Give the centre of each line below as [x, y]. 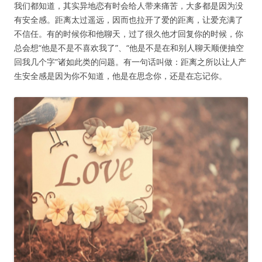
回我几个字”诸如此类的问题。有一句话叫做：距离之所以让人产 [130, 62]
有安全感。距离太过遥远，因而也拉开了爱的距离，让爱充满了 [129, 20]
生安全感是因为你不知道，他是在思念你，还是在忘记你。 [120, 76]
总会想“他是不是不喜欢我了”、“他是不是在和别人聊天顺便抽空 [129, 48]
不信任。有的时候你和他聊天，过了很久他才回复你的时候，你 [129, 34]
